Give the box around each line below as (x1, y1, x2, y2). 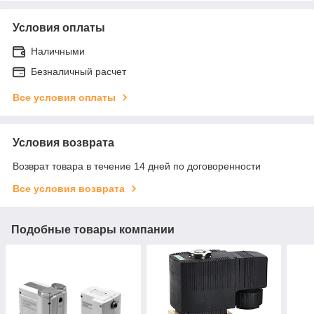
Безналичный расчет (31, 65, 126, 77)
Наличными (31, 45, 85, 57)
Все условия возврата (13, 182, 125, 194)
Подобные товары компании (11, 223, 175, 235)
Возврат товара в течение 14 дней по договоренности (13, 160, 261, 172)
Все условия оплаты (13, 91, 116, 103)
